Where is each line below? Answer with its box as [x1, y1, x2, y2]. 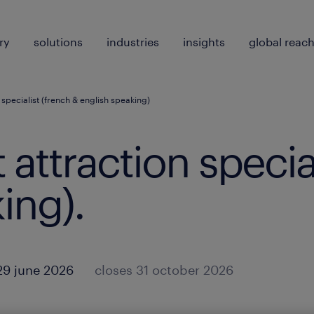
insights [183, 35, 225, 48]
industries [107, 35, 159, 48]
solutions [34, 35, 83, 48]
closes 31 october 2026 [95, 262, 233, 278]
